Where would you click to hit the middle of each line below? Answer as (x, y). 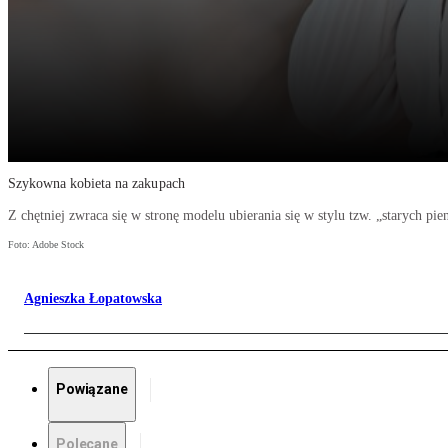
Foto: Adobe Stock (46, 245)
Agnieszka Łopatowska (93, 299)
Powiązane (92, 389)
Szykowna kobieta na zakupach (96, 184)
